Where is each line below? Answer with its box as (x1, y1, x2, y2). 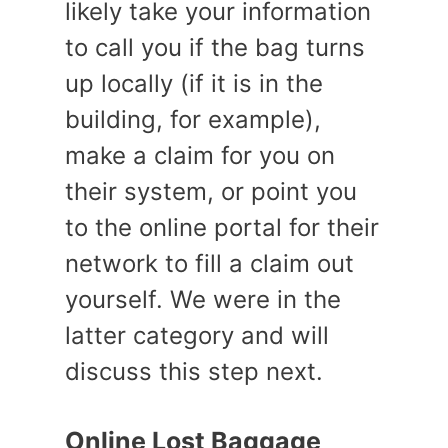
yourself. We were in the (65, 285, 341, 314)
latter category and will (65, 321, 329, 350)
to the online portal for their (65, 213, 379, 242)
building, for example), (65, 105, 321, 134)
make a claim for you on (65, 141, 335, 170)
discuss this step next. (65, 357, 323, 386)
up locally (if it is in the (65, 69, 323, 98)
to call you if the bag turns (65, 33, 365, 62)
